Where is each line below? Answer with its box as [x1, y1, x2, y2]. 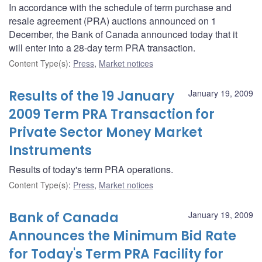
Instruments [9, 141, 92, 160]
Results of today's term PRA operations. [9, 162, 173, 176]
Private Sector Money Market [9, 123, 202, 142]
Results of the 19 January [9, 87, 174, 105]
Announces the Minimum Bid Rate [9, 226, 236, 245]
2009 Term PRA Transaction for [9, 105, 215, 123]
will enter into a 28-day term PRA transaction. [9, 40, 195, 54]
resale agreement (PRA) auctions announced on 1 [9, 13, 216, 27]
